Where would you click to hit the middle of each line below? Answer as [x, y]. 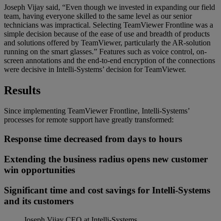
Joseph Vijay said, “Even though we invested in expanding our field [110, 7]
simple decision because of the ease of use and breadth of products [107, 34]
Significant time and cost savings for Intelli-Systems [107, 190]
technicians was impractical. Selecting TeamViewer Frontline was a [109, 25]
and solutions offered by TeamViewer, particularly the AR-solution [107, 42]
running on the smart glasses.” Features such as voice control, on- [105, 51]
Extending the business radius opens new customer [106, 159]
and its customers [39, 201]
